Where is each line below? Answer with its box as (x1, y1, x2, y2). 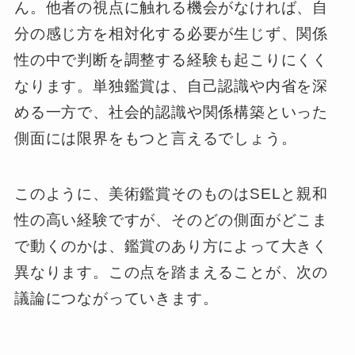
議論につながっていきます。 (13, 290, 219, 307)
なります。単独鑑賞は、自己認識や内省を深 (13, 77, 329, 94)
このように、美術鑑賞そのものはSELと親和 (13, 185, 328, 203)
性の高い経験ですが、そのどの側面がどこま (13, 212, 329, 229)
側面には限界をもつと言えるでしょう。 (13, 129, 297, 147)
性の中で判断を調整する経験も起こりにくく (13, 51, 329, 68)
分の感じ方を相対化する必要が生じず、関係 (13, 25, 329, 42)
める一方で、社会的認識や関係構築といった (13, 103, 329, 120)
